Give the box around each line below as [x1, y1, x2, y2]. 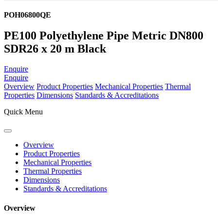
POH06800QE [4, 10, 51, 19]
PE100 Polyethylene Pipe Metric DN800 [4, 29, 203, 42]
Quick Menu [4, 108, 43, 116]
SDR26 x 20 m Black [4, 42, 106, 55]
